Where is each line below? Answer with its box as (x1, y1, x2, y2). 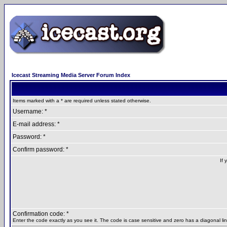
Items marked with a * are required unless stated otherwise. (13, 98, 151, 103)
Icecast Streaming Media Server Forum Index (12, 72, 130, 78)
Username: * (13, 108, 47, 115)
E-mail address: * (13, 121, 60, 128)
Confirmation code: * (13, 210, 69, 217)
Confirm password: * (13, 146, 68, 153)
